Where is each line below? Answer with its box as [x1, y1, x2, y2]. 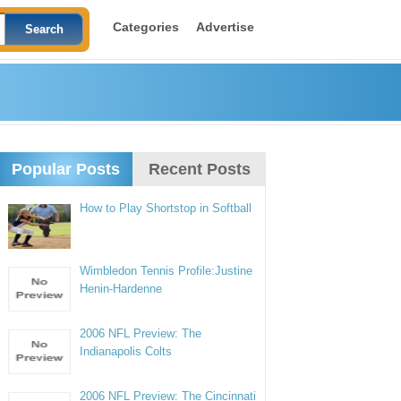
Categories [112, 20, 179, 34]
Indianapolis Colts [80, 345, 173, 358]
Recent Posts [148, 160, 251, 178]
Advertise [195, 20, 254, 34]
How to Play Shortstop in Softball [80, 201, 252, 215]
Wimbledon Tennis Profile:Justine [80, 264, 253, 277]
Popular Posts [11, 160, 120, 178]
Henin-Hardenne [80, 282, 163, 295]
